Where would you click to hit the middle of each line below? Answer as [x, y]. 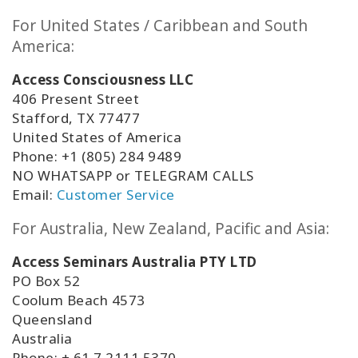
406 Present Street [76, 99]
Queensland [52, 320]
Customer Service [115, 195]
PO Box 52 [46, 281]
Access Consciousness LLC [103, 80]
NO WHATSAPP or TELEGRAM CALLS [133, 176]
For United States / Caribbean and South [160, 26]
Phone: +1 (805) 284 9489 [99, 157]
